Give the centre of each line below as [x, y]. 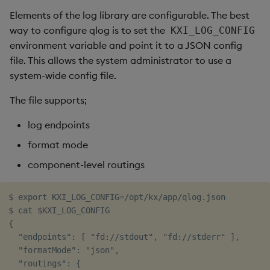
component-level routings [86, 164]
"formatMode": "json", [64, 250]
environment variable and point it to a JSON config [126, 45]
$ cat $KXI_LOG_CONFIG [59, 210]
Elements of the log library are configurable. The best [130, 15]
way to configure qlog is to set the [89, 30]
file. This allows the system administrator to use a [121, 60]
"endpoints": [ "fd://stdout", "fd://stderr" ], [124, 237]
